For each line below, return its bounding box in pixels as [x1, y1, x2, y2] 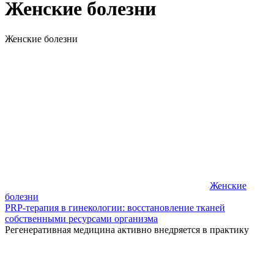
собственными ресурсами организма [5, 213, 158, 224]
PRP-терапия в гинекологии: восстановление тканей [5, 202, 225, 213]
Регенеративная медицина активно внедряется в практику [5, 224, 249, 235]
